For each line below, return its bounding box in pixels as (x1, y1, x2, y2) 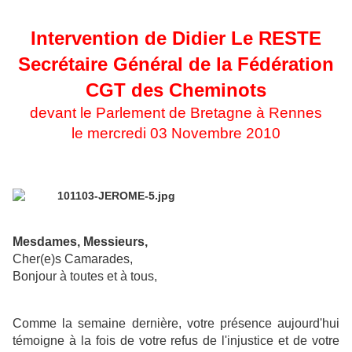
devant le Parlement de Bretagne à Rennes (30, 104, 322, 122)
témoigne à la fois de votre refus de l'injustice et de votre (13, 334, 339, 348)
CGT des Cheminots (86, 79, 266, 101)
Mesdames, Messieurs (13, 235, 145, 249)
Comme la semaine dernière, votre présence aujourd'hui (13, 317, 339, 331)
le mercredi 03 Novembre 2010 (71, 125, 280, 142)
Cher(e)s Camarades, (13, 252, 133, 266)
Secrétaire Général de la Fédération (18, 53, 334, 75)
